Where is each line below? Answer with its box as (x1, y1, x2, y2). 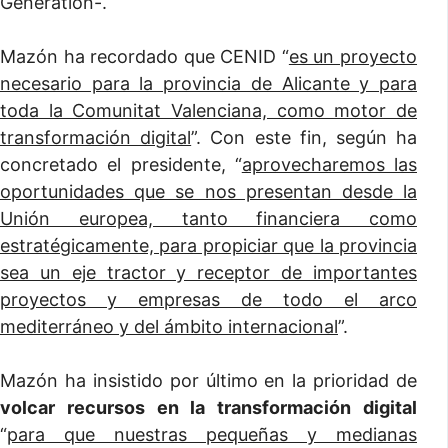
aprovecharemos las (241, 154, 417, 175)
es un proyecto (288, 46, 418, 67)
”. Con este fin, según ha (191, 127, 418, 148)
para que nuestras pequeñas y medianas (7, 424, 417, 445)
